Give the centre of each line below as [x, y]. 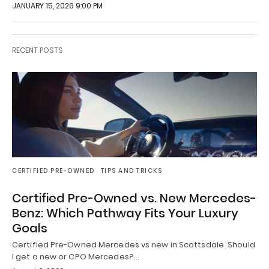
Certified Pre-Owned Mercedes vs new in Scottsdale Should [134, 245]
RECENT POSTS [38, 50]
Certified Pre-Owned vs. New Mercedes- [134, 198]
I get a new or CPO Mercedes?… [76, 257]
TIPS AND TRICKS [131, 171]
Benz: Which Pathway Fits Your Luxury [125, 213]
